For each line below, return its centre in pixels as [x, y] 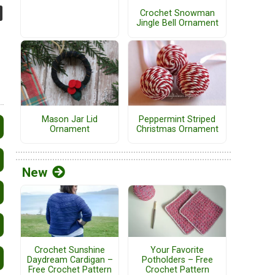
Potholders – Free [177, 260]
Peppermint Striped [177, 119]
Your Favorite [177, 250]
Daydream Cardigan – [70, 260]
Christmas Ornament [177, 129]
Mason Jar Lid [70, 119]
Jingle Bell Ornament [177, 23]
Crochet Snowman [177, 14]
